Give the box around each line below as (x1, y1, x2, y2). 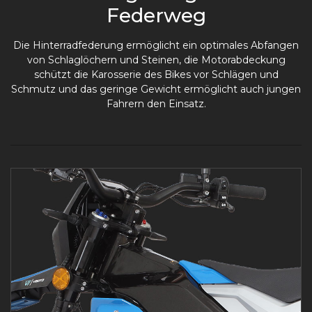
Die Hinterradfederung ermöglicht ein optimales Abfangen (13, 39, 299, 52)
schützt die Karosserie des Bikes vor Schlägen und (33, 68, 279, 81)
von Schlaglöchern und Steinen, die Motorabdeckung (26, 54, 286, 67)
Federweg (106, 3, 206, 28)
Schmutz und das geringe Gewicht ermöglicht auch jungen (11, 83, 301, 96)
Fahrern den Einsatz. (106, 97, 206, 111)
